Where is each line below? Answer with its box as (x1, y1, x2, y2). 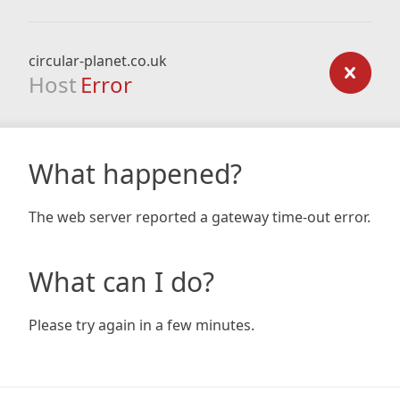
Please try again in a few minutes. (29, 315, 254, 335)
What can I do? (29, 263, 214, 300)
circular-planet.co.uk (29, 51, 167, 71)
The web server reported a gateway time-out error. (29, 207, 371, 227)
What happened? (29, 155, 242, 192)
